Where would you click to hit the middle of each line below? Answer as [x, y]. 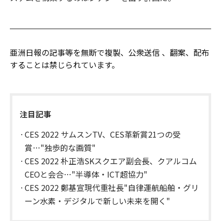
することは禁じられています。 [65, 64]
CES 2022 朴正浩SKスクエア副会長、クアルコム [111, 161]
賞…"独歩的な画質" [60, 147]
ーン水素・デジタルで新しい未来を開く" [97, 201]
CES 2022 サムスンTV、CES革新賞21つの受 [103, 134]
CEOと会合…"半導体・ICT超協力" [86, 174]
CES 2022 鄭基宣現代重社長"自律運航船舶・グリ [112, 187]
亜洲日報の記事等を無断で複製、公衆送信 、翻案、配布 [110, 52]
